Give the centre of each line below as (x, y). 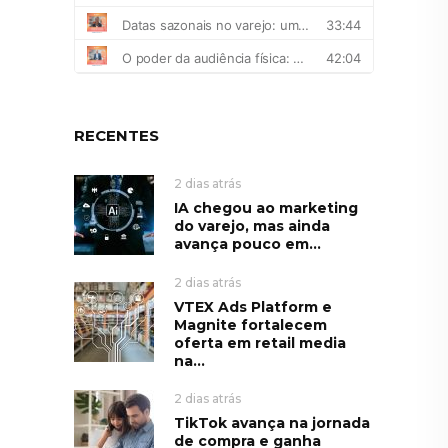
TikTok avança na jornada (272, 422)
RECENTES (116, 135)
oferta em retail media (260, 342)
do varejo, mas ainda (252, 225)
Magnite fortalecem (250, 324)
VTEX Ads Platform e (253, 306)
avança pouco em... (247, 243)
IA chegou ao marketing (266, 207)
